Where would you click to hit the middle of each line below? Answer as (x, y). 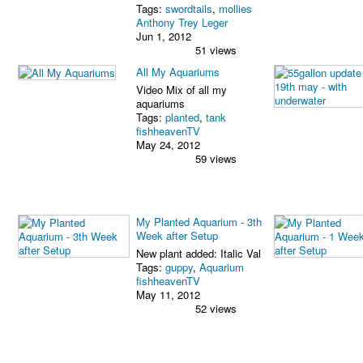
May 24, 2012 (168, 144)
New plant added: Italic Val (199, 253)
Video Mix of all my (181, 89)
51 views (216, 49)
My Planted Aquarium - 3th (199, 221)
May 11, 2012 (168, 294)
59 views (216, 158)
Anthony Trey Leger (182, 22)
